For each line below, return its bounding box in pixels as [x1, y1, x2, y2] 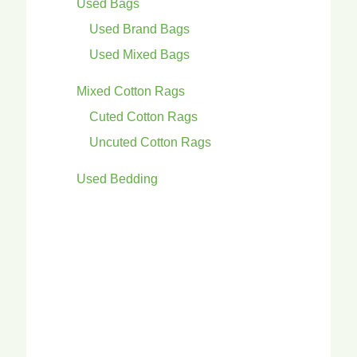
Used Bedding [76, 171, 158, 186]
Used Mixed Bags [89, 47, 190, 61]
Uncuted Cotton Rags [89, 135, 211, 149]
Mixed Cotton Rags [76, 84, 185, 98]
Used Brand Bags [89, 22, 190, 36]
